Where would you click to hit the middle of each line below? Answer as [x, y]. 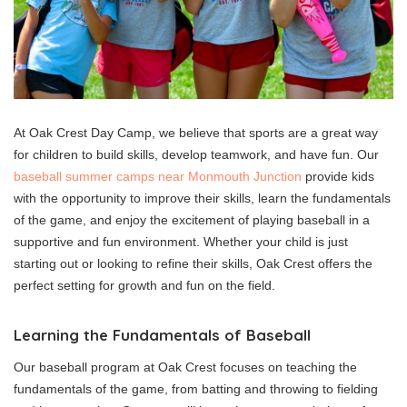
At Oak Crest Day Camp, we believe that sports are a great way [196, 133]
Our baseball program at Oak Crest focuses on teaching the [185, 367]
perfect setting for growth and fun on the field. [144, 286]
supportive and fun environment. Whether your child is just [181, 242]
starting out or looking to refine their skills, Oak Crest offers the [193, 264]
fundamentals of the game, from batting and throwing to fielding [196, 389]
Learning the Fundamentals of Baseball [162, 335]
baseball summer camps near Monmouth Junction [158, 177]
